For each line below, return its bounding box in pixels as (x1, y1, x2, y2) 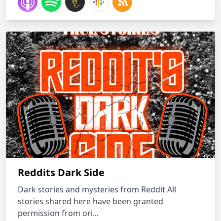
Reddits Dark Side (18, 166, 105, 179)
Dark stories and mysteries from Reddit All (18, 184, 176, 195)
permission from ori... (18, 208, 99, 219)
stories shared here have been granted (18, 196, 163, 207)
